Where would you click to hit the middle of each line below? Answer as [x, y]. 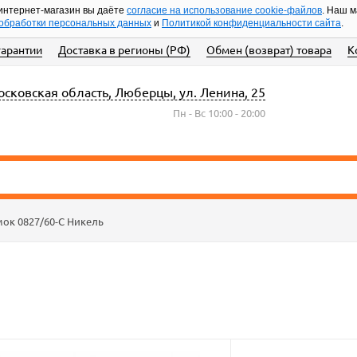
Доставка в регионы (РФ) [124, 49]
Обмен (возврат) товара [269, 49]
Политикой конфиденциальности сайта [251, 23]
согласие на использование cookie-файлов [224, 10]
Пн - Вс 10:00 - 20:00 [219, 113]
